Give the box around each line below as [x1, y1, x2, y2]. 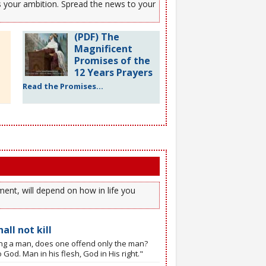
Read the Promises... [22, 80, 103, 91]
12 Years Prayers [74, 65, 153, 79]
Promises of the [74, 53, 150, 67]
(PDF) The [74, 30, 119, 43]
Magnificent [74, 42, 132, 55]
